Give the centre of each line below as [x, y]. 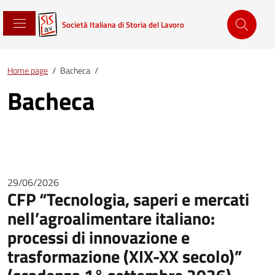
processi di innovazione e [99, 237]
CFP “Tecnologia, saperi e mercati [128, 199]
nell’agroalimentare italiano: [111, 218]
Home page [28, 70]
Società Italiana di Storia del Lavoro [123, 25]
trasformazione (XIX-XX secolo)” [125, 256]
